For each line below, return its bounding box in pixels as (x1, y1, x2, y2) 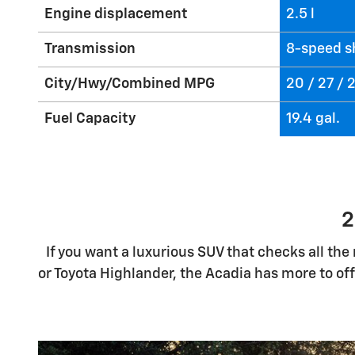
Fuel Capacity (44, 112, 136, 126)
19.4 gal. (286, 112, 340, 126)
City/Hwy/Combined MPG (44, 77, 215, 91)
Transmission (44, 42, 136, 56)
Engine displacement (44, 7, 188, 21)
